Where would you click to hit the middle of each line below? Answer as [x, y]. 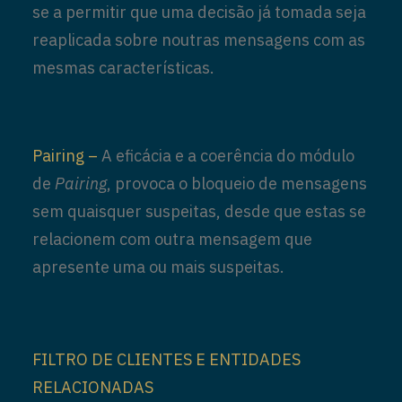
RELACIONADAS [93, 387]
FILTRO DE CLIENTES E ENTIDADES [166, 359]
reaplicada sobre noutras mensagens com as [199, 40]
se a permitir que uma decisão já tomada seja [199, 12]
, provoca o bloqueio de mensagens [237, 184]
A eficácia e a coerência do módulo [226, 156]
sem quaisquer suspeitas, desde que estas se [199, 211]
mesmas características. [123, 68]
